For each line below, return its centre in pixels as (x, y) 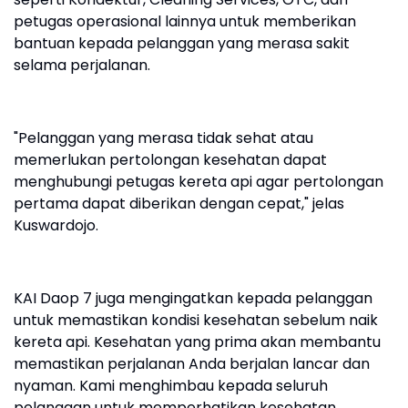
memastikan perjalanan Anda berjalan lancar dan (192, 364)
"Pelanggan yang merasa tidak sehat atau (163, 138)
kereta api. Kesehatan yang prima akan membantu (197, 342)
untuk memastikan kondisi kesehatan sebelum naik (196, 321)
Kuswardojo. (56, 226)
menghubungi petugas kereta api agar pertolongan (199, 182)
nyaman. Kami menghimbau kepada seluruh (171, 386)
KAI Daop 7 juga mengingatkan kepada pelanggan (193, 299)
